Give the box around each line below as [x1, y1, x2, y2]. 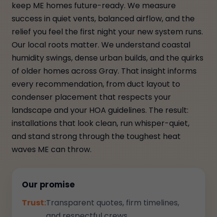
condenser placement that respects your [12, 92, 171, 103]
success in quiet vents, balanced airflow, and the [12, 13, 195, 24]
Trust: [22, 197, 46, 208]
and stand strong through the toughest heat [12, 131, 181, 142]
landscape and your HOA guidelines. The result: [12, 105, 188, 116]
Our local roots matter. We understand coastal [12, 39, 190, 50]
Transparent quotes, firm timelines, [46, 197, 179, 208]
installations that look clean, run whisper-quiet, [12, 118, 189, 129]
